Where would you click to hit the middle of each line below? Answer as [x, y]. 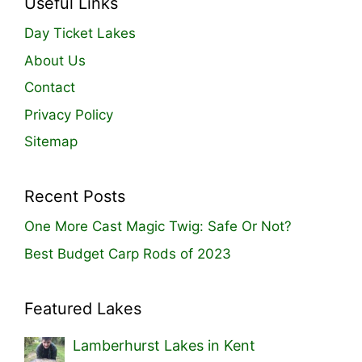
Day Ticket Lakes [80, 34]
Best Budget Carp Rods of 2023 [128, 253]
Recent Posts [75, 197]
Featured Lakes [83, 308]
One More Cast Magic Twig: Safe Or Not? [158, 227]
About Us [55, 60]
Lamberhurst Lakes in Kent [164, 345]
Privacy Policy [69, 114]
